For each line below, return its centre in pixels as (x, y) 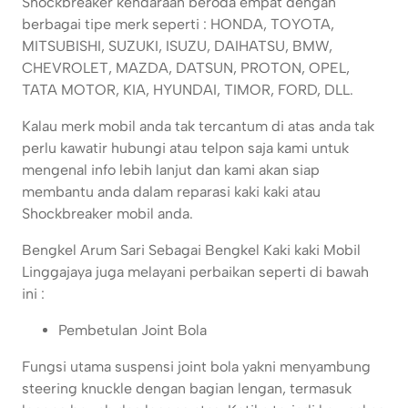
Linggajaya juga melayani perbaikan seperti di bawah (195, 272)
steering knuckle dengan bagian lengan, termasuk (187, 389)
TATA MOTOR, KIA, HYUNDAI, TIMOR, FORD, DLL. (188, 90)
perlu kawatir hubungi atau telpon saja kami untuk (185, 148)
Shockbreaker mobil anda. (107, 214)
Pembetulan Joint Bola (133, 331)
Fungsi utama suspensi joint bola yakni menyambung (196, 367)
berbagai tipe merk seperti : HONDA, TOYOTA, (178, 25)
